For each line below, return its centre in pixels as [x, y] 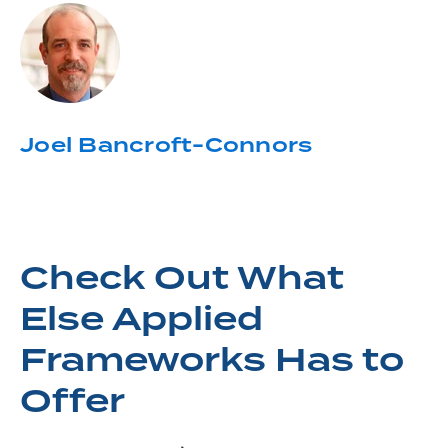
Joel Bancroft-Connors [166, 145]
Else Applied [141, 319]
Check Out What [182, 278]
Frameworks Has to [212, 360]
